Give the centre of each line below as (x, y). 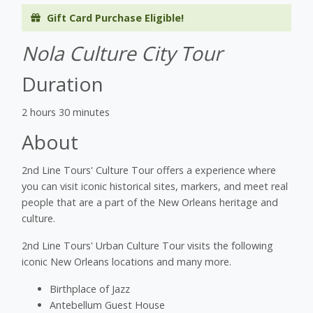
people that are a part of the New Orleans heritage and (150, 202)
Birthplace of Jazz (90, 289)
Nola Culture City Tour (122, 53)
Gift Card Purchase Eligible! (115, 17)
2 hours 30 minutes (66, 112)
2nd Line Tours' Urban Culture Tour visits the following (147, 245)
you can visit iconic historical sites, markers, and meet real (155, 186)
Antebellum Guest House (107, 305)
